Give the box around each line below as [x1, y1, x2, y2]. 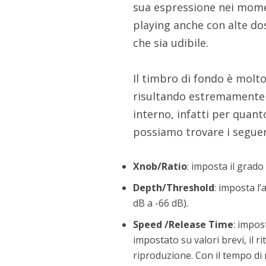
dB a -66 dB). [133, 197, 191, 210]
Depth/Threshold [133, 181, 215, 195]
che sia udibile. [133, 36, 209, 50]
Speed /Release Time [133, 218, 234, 232]
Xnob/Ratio [133, 160, 188, 173]
